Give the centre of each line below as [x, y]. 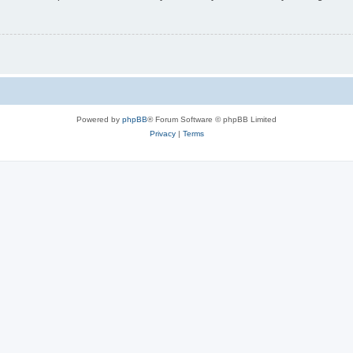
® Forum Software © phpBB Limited [212, 120]
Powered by [99, 120]
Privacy [162, 134]
